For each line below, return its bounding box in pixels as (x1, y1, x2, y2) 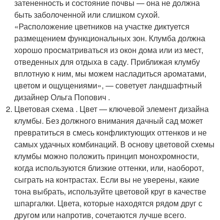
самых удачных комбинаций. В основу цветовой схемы (14, 138, 215, 150)
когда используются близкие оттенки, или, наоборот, (14, 162, 204, 173)
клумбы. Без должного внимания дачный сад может (14, 115, 203, 126)
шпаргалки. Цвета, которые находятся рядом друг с (14, 197, 203, 209)
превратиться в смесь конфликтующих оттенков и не (14, 127, 207, 138)
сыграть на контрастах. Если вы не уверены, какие (14, 174, 200, 185)
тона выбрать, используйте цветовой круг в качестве (14, 186, 207, 197)
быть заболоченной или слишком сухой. (14, 9, 160, 20)
